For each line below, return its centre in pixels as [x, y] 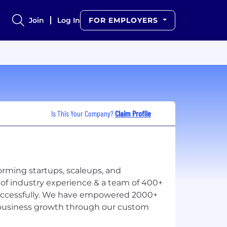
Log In [69, 20]
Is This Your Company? [83, 113]
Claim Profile [133, 113]
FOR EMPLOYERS [125, 20]
